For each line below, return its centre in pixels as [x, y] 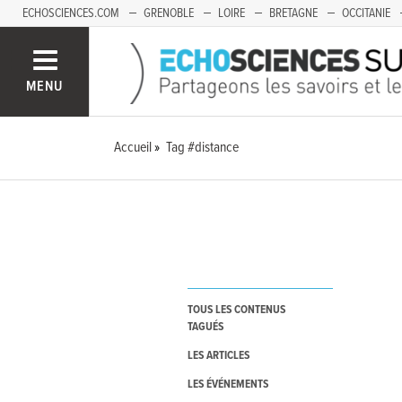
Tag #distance [203, 148]
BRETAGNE [293, 13]
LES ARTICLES [218, 356]
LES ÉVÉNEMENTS [227, 385]
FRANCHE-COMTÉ [63, 40]
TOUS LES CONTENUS [236, 310]
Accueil [133, 148]
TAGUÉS [205, 328]
